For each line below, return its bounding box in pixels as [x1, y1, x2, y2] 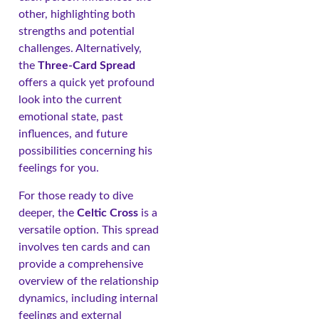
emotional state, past [19, 111, 123, 123]
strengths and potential [19, 26, 135, 38]
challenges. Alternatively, [19, 43, 142, 55]
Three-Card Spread [38, 60, 135, 72]
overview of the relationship [19, 275, 159, 287]
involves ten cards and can [19, 241, 150, 253]
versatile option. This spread [19, 224, 159, 236]
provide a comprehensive [19, 258, 143, 270]
